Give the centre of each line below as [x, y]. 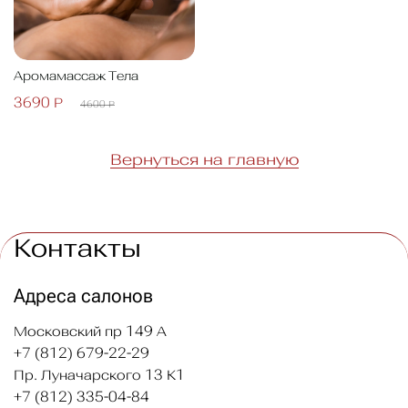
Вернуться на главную [204, 159]
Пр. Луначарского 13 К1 [99, 374]
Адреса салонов [83, 296]
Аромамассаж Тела [76, 76]
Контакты [77, 247]
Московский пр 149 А [90, 331]
